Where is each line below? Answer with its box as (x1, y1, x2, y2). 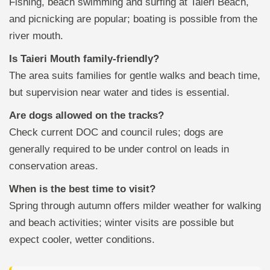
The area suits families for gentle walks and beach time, (9, 69, 260, 81)
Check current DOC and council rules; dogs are (9, 126, 223, 138)
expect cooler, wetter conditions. (9, 233, 155, 245)
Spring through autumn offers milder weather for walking (9, 199, 261, 212)
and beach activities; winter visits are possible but (9, 216, 234, 228)
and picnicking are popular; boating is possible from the (9, 13, 257, 25)
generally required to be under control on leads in (9, 143, 229, 155)
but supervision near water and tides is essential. (9, 86, 230, 98)
